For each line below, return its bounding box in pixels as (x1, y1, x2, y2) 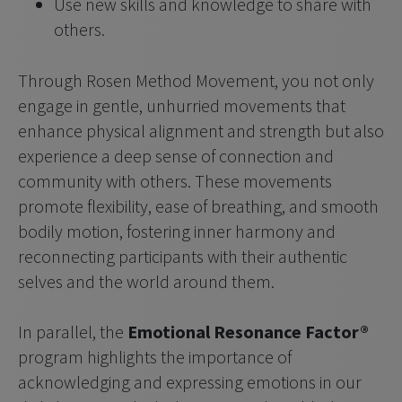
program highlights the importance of (18, 345, 292, 368)
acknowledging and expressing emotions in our (18, 371, 362, 393)
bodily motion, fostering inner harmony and (18, 220, 336, 242)
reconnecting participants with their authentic (18, 245, 347, 267)
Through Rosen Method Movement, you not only (18, 69, 374, 92)
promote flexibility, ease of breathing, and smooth (18, 195, 379, 217)
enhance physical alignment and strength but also (18, 119, 384, 142)
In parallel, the (18, 320, 127, 343)
